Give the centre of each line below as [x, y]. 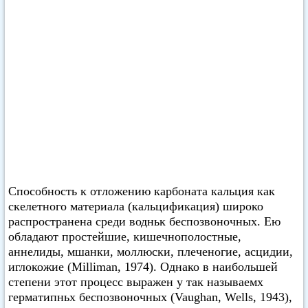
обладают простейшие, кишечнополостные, [125, 236]
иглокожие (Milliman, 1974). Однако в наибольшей [143, 267]
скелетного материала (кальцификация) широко [136, 206]
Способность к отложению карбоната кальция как [142, 191]
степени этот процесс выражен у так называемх [136, 282]
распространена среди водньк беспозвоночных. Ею [144, 221]
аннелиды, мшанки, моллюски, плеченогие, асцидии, [151, 252]
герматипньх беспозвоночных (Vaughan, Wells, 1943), [150, 297]
